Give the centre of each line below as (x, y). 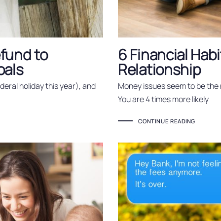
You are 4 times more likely (163, 99)
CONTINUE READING (167, 121)
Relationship (160, 69)
